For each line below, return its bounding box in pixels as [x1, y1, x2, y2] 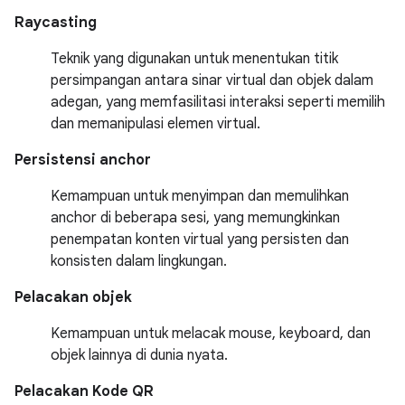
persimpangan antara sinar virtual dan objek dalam [51, 71, 373, 89]
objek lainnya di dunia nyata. [51, 346, 228, 364]
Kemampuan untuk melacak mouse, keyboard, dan [51, 325, 371, 343]
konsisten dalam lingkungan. [51, 252, 227, 270]
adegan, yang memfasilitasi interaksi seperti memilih [51, 93, 385, 111]
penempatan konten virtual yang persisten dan [51, 231, 349, 249]
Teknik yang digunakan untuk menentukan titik [51, 50, 338, 68]
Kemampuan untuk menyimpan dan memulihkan [51, 187, 349, 205]
